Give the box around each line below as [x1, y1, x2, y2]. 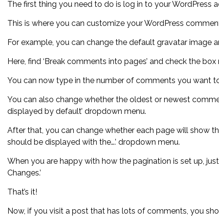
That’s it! [7, 187, 37, 197]
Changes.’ [7, 168, 41, 177]
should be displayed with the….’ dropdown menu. [7, 137, 180, 147]
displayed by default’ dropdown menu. [7, 107, 146, 116]
